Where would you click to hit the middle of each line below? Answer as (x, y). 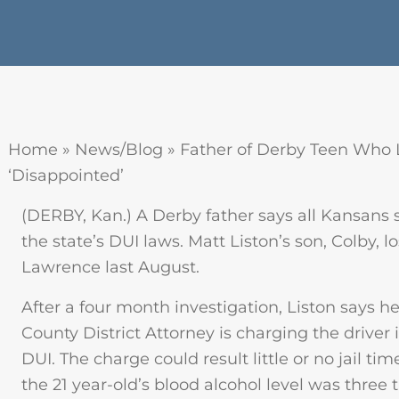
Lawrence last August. (110, 267)
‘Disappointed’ (66, 175)
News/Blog (119, 150)
